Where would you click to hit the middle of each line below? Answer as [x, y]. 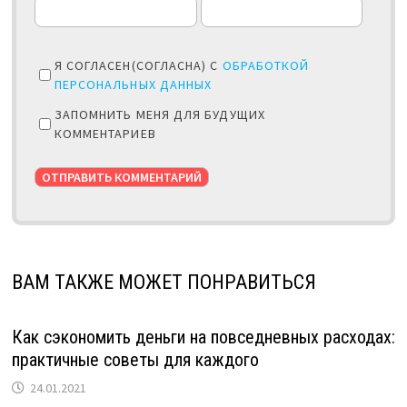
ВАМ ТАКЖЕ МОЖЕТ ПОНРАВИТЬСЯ [164, 282]
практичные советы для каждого [135, 359]
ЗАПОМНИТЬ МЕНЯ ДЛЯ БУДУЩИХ [159, 114]
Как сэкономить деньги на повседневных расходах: [203, 337]
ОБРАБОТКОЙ [266, 65]
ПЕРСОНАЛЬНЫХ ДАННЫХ [133, 84]
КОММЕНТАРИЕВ [105, 133]
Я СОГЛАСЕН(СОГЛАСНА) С [138, 65]
